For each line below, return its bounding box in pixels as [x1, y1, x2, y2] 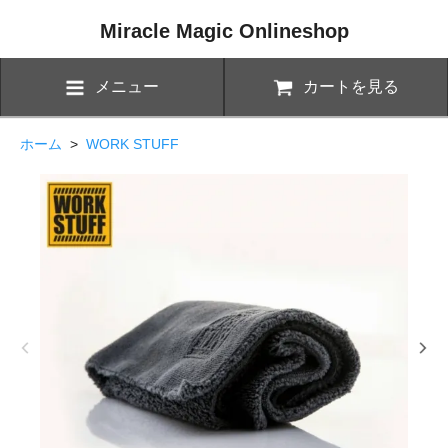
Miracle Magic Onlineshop [99, 20, 349, 42]
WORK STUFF [86, 135, 179, 152]
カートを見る [303, 77, 399, 95]
